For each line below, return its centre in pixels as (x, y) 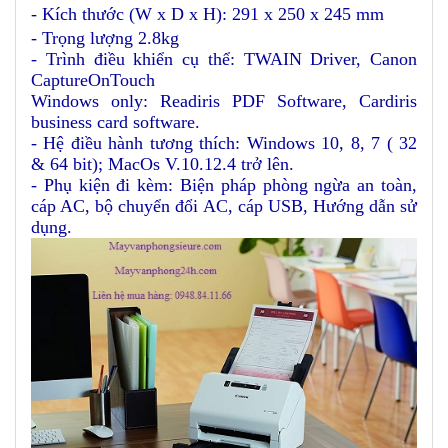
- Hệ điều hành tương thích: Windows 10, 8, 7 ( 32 (224, 142)
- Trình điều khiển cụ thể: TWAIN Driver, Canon (224, 58)
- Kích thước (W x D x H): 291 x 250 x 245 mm (207, 13)
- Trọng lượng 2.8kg (105, 37)
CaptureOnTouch (93, 79)
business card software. (115, 121)
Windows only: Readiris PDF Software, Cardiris (224, 100)
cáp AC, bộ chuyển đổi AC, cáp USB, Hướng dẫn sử (224, 205)
